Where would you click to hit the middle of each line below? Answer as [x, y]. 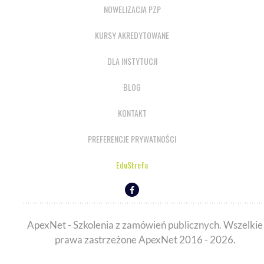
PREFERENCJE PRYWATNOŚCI [132, 139]
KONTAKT [132, 113]
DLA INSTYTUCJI [132, 61]
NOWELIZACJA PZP [132, 9]
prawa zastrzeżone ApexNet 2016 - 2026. [145, 240]
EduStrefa [132, 165]
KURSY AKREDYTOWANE [132, 35]
